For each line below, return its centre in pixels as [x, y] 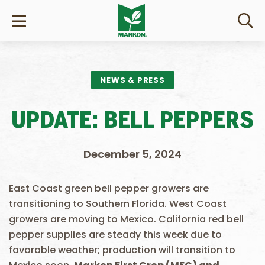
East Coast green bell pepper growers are [109, 188]
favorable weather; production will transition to [122, 250]
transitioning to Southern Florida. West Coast [118, 204]
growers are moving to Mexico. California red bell [126, 219]
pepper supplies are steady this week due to [115, 235]
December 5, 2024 [132, 154]
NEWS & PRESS [132, 80]
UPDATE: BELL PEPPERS [132, 122]
